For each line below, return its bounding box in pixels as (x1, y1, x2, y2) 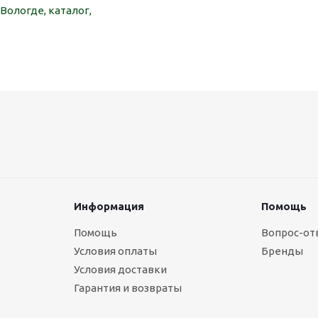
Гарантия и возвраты (73, 282, 182, 294)
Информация (73, 200, 144, 212)
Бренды (261, 245, 303, 257)
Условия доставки (73, 263, 167, 275)
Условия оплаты (73, 245, 157, 257)
